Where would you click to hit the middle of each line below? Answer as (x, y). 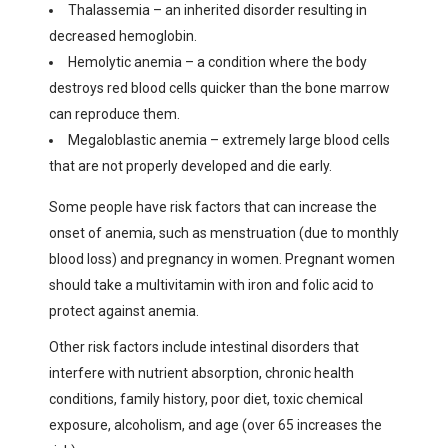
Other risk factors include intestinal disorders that (204, 346)
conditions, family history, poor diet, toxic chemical (206, 398)
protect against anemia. (124, 310)
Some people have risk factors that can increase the (213, 206)
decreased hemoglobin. (123, 35)
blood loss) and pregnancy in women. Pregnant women (222, 258)
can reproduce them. (114, 113)
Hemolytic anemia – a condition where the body (217, 61)
